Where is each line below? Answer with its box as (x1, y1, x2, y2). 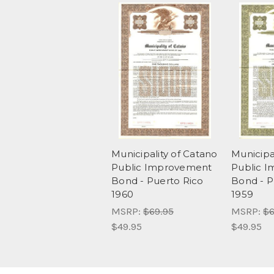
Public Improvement (111, 161, 212, 174)
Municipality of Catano (111, 148, 218, 160)
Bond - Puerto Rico (111, 175, 204, 187)
